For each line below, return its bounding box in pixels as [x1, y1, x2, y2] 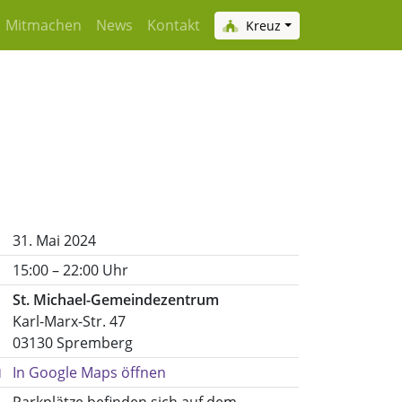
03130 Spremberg [13, 333, 133, 353]
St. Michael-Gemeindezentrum [13, 290, 219, 310]
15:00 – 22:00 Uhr [13, 260, 128, 280]
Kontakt [147, 15, 201, 35]
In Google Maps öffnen [13, 363, 166, 382]
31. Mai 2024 [13, 231, 96, 250]
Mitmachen [5, 15, 83, 35]
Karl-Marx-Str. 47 [13, 311, 126, 331]
